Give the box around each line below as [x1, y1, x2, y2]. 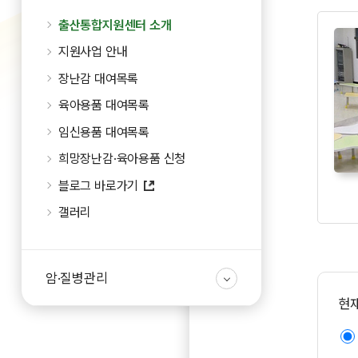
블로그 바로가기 [58, 177, 139, 193]
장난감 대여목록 [58, 70, 139, 86]
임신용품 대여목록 [58, 124, 150, 140]
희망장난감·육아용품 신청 [58, 151, 186, 166]
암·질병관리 [45, 269, 108, 286]
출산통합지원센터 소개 [58, 17, 172, 33]
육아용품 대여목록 [58, 97, 150, 113]
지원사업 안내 [58, 44, 128, 59]
